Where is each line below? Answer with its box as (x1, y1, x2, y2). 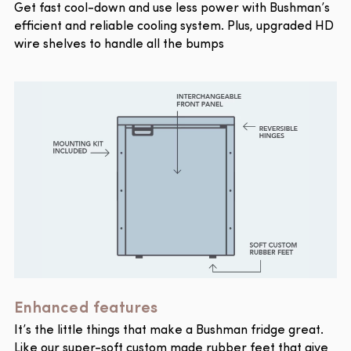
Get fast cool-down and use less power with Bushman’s (14, 2, 330, 15)
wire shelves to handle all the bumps (14, 38, 224, 51)
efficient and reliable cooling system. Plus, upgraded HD (14, 20, 334, 33)
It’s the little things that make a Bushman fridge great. (14, 324, 324, 338)
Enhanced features (14, 295, 158, 317)
